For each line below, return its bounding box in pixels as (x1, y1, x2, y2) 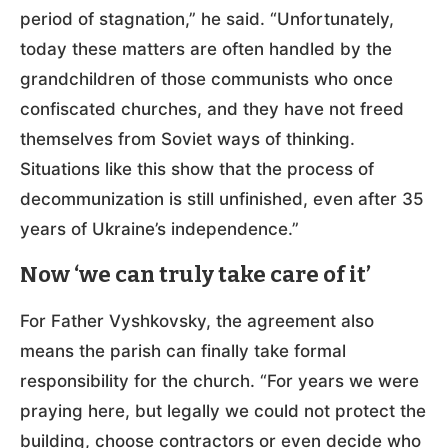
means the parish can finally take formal (20, 340, 346, 361)
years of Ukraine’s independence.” (20, 218, 299, 239)
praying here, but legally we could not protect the (20, 400, 426, 421)
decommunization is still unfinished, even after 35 (20, 188, 424, 209)
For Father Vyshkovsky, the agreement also (20, 310, 374, 331)
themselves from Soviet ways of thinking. (20, 128, 355, 149)
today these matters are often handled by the (20, 38, 392, 59)
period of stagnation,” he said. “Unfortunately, (20, 8, 394, 29)
